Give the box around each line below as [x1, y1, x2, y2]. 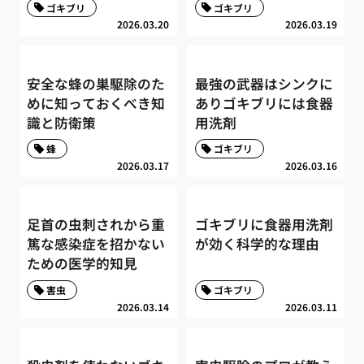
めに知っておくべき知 [27, 93, 166, 113]
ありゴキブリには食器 [194, 93, 333, 113]
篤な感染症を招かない [27, 234, 166, 254]
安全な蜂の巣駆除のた [27, 73, 166, 93]
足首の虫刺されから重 [27, 214, 166, 235]
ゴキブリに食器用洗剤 [194, 214, 333, 235]
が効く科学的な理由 [194, 234, 319, 254]
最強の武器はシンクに [194, 73, 333, 93]
